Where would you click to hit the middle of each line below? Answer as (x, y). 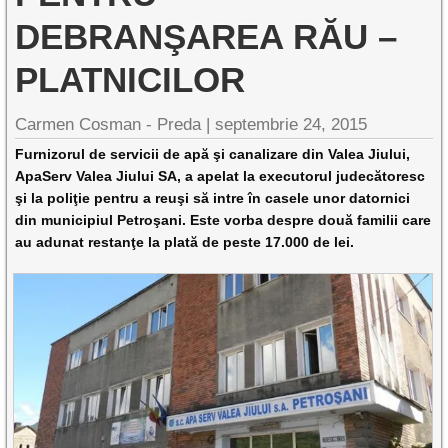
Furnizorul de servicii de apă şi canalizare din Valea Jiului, (213, 154)
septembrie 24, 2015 (291, 124)
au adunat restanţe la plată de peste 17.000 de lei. (185, 242)
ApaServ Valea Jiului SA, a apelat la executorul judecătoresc (220, 176)
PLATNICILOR (130, 79)
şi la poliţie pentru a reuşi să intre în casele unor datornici (213, 198)
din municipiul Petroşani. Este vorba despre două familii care (223, 220)
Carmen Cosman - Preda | (115, 124)
